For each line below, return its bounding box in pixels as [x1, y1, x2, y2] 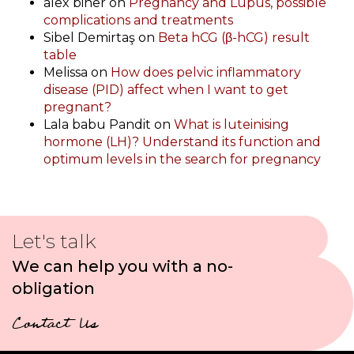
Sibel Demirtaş [43, 30, 135, 46]
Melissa [43, 65, 88, 81]
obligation [12, 279, 95, 299]
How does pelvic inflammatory [111, 65, 301, 81]
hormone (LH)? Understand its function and [43, 134, 321, 150]
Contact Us [12, 316, 97, 336]
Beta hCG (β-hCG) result [158, 30, 310, 46]
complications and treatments [43, 13, 233, 28]
